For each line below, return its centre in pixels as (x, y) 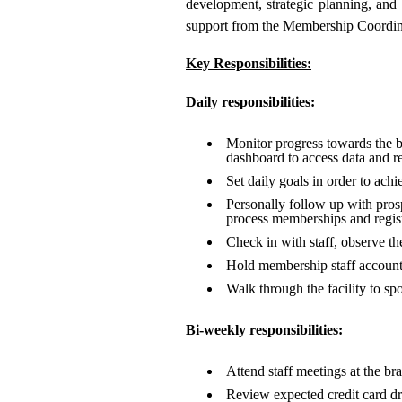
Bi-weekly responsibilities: (264, 330)
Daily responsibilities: (250, 102)
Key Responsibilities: (249, 63)
